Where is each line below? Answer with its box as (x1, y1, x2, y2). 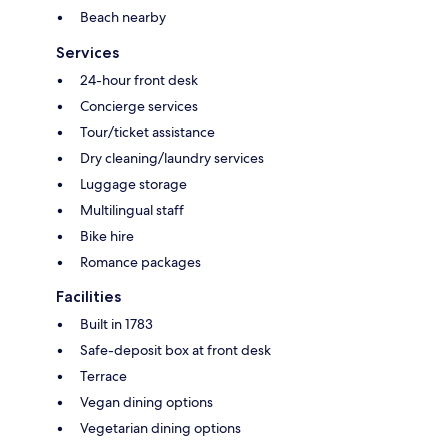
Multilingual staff (80, 201, 184, 220)
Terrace (80, 367, 127, 386)
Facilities (56, 287, 121, 307)
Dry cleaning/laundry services (80, 149, 264, 168)
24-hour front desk (80, 71, 198, 90)
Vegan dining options (80, 393, 213, 412)
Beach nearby (80, 8, 166, 27)
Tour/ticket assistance (80, 123, 215, 142)
